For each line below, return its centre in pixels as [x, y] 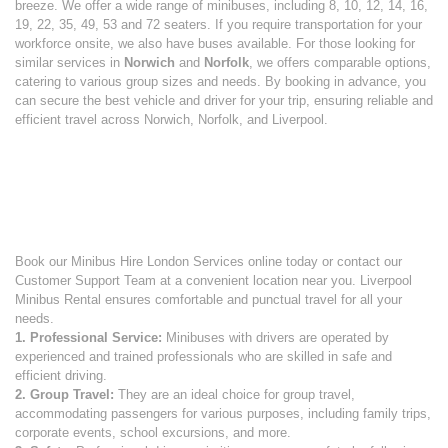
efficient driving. [61, 375]
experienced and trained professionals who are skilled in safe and [203, 356]
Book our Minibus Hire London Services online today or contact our [208, 261]
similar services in [69, 62]
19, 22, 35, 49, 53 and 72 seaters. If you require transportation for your [218, 24]
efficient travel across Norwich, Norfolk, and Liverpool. [171, 119]
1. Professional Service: [88, 337]
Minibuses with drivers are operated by [275, 337]
